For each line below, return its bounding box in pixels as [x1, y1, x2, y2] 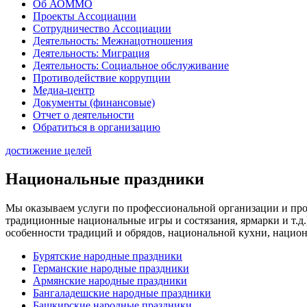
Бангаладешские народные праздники [33, 287, 211, 299]
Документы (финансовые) [33, 96, 155, 108]
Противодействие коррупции [33, 71, 171, 84]
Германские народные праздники [33, 262, 189, 275]
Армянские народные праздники [33, 275, 187, 287]
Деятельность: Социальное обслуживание [33, 59, 229, 71]
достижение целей [5, 144, 92, 156]
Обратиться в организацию [33, 121, 160, 133]
